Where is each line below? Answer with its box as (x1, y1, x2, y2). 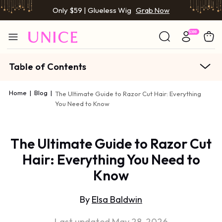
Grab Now (136, 5, 170, 15)
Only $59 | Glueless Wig (52, 5, 131, 15)
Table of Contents (9, 60, 87, 72)
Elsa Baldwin (92, 193, 142, 205)
